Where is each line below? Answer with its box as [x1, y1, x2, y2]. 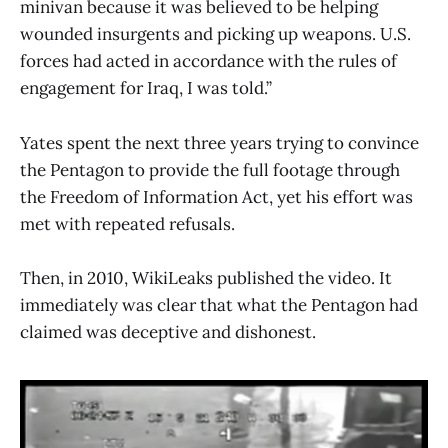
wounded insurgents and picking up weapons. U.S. [20, 23, 411, 46]
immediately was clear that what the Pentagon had [20, 293, 418, 316]
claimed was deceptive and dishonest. [20, 320, 316, 343]
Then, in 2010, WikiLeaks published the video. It [20, 266, 392, 289]
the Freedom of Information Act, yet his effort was [20, 185, 413, 208]
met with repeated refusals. [20, 212, 235, 235]
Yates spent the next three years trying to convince [20, 131, 419, 154]
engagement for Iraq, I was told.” [20, 77, 272, 100]
